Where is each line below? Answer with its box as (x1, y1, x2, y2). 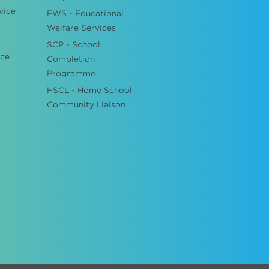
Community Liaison (46, 100, 125, 109)
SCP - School (46, 40, 100, 49)
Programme (46, 69, 95, 78)
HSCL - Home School (46, 86, 132, 95)
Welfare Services (46, 23, 116, 32)
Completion (46, 55, 95, 64)
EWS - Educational (46, 9, 124, 18)
